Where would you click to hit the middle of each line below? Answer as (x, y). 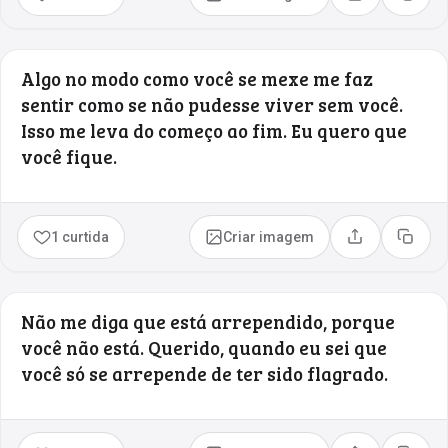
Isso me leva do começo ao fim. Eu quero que (214, 130)
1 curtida (80, 236)
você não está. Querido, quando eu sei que (204, 347)
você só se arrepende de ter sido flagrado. (204, 373)
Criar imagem (269, 236)
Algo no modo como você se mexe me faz (197, 78)
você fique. (69, 156)
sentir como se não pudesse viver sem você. (212, 104)
